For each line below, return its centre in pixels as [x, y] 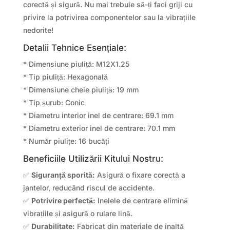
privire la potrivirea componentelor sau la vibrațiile [109, 17]
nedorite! [38, 30]
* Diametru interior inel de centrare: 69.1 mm [98, 115]
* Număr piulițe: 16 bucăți [66, 141]
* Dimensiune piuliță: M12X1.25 [76, 64]
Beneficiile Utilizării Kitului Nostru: [93, 158]
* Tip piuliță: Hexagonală [65, 76]
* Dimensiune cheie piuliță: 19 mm [81, 89]
